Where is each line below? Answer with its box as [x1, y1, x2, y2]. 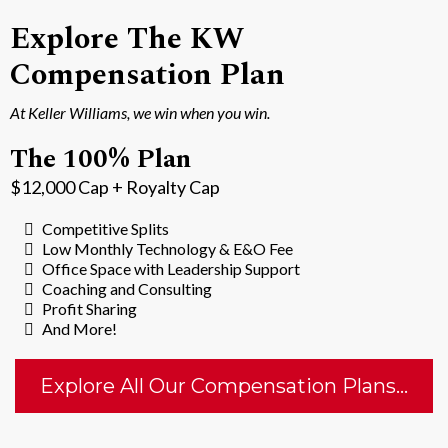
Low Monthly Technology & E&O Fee [42, 239, 293, 259]
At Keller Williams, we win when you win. [10, 103, 270, 123]
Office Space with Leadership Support [42, 259, 300, 279]
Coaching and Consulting [42, 279, 212, 299]
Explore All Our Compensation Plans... [40, 374, 408, 399]
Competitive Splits [42, 219, 169, 239]
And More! [42, 319, 117, 339]
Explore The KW [10, 16, 245, 63]
